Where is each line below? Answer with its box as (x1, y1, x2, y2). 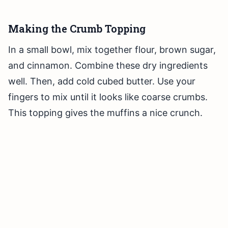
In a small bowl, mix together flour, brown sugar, (8, 44, 216, 55)
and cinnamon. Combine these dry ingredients (8, 60, 208, 71)
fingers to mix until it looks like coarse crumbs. (8, 92, 208, 103)
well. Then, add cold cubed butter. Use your (8, 76, 195, 87)
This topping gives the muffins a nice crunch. (8, 107, 203, 119)
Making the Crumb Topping (8, 22, 146, 36)
